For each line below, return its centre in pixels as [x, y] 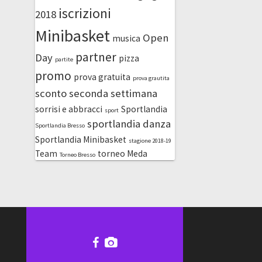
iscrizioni [85, 13]
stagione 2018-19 [150, 140]
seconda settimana [113, 93]
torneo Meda [122, 153]
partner [96, 57]
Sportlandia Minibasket [80, 139]
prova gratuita [102, 77]
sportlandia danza [129, 123]
